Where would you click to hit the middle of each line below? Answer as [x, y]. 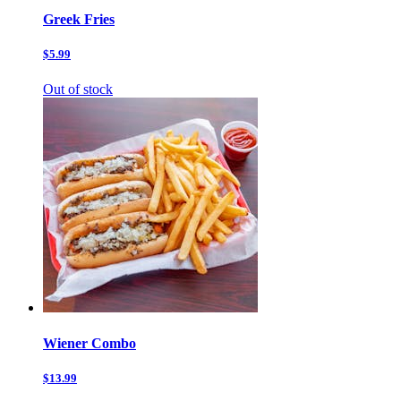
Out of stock [78, 90]
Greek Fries [79, 20]
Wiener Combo [90, 343]
